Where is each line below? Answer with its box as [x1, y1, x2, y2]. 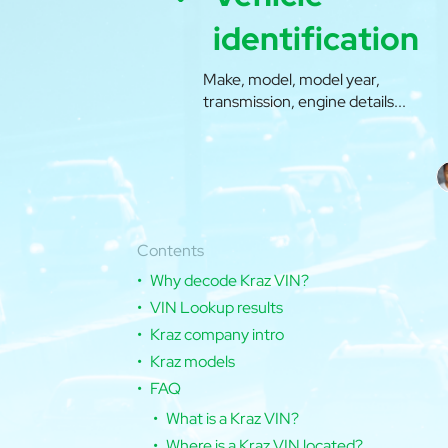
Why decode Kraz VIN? [150, 270, 309, 292]
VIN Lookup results [150, 297, 283, 319]
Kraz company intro [150, 324, 284, 346]
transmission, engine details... [203, 91, 406, 113]
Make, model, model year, [203, 69, 380, 91]
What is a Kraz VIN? [166, 408, 299, 430]
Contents [137, 240, 204, 262]
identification [213, 17, 419, 61]
